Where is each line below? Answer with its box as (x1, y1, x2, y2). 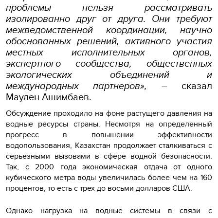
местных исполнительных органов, (6, 44, 212, 59)
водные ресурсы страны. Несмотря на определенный (6, 118, 212, 129)
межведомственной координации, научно (6, 22, 212, 36)
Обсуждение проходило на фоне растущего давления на (6, 107, 212, 119)
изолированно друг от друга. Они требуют (6, 11, 212, 25)
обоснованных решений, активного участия (6, 33, 212, 48)
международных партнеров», (6, 78, 162, 92)
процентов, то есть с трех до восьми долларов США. (6, 182, 194, 194)
